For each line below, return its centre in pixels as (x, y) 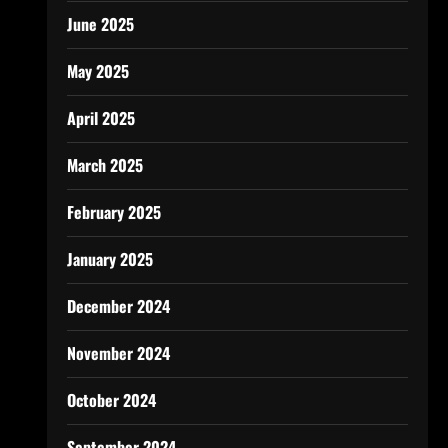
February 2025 (113, 212)
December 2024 (118, 306)
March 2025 (104, 165)
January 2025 (109, 259)
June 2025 (100, 24)
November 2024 (118, 353)
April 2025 (100, 118)
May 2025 (97, 71)
